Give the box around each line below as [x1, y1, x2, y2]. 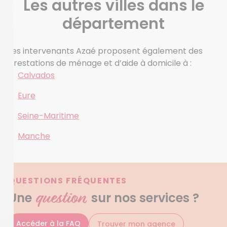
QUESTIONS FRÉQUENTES [8, 175, 127, 186]
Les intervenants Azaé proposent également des [8, 45, 203, 57]
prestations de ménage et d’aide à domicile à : [8, 57, 192, 69]
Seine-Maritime [18, 110, 80, 122]
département [62, 13, 165, 34]
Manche [18, 130, 51, 142]
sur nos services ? [91, 190, 199, 206]
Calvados [18, 69, 55, 81]
